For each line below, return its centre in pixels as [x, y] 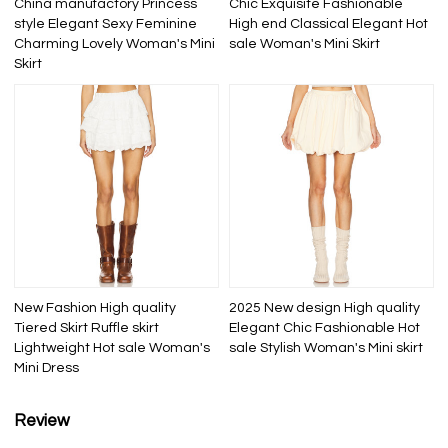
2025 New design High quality [324, 308]
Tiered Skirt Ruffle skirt [87, 328]
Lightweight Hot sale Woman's [112, 348]
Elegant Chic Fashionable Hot [324, 328]
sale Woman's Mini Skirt [304, 43]
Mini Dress [47, 368]
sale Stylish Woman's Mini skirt [326, 348]
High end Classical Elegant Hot [328, 23]
